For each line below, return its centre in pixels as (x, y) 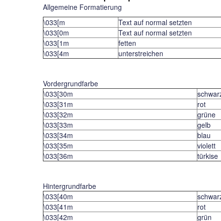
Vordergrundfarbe (71, 83)
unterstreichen (141, 53)
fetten (127, 43)
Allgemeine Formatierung (82, 7)
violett (206, 146)
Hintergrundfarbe (70, 186)
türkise (208, 156)
